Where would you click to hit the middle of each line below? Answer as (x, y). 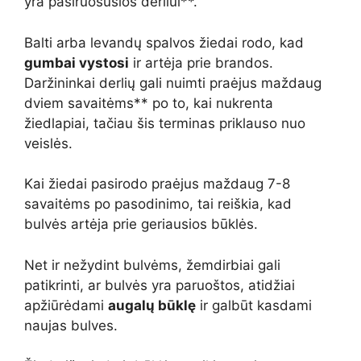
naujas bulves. (71, 325)
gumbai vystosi (77, 62)
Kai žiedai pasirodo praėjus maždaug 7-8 (157, 184)
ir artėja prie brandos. (201, 62)
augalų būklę (152, 305)
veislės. (48, 143)
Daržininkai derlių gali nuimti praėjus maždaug (173, 83)
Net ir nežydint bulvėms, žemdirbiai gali (152, 265)
